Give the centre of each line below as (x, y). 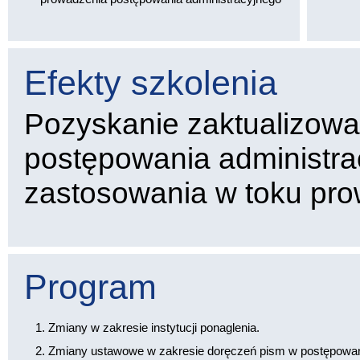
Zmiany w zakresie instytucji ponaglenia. (154, 327)
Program (90, 287)
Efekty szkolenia (151, 83)
